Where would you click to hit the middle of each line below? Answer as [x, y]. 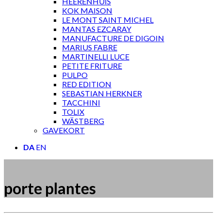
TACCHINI [81, 102]
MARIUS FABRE [90, 47]
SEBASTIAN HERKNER [102, 93]
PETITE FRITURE [92, 66]
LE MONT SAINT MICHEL [108, 20]
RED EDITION [87, 84]
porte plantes [50, 188]
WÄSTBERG [83, 121]
